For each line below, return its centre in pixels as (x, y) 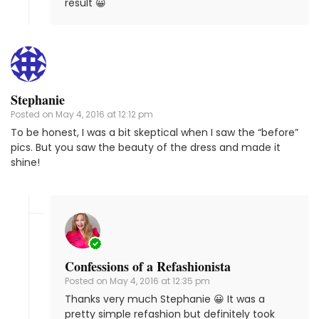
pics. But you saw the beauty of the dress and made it (146, 148)
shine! (25, 163)
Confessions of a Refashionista (148, 267)
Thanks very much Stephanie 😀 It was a (165, 299)
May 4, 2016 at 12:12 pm (104, 115)
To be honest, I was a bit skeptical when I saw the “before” (155, 133)
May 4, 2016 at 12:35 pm (160, 281)
